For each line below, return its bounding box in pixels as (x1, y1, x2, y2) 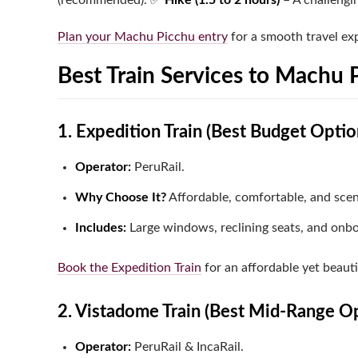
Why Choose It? (75, 191, 166, 205)
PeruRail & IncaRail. (131, 340, 244, 354)
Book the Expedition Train (58, 261, 201, 275)
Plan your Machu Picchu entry (58, 30, 228, 44)
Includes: (75, 221, 126, 235)
